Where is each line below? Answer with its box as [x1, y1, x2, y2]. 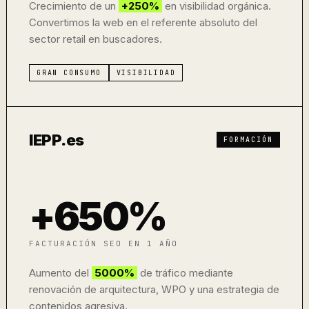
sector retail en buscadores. [29, 32, 162, 46]
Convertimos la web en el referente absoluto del [29, 16, 257, 29]
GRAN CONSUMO [37, 68, 101, 77]
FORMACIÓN [223, 135, 273, 144]
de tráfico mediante [137, 266, 233, 279]
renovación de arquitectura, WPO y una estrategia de [29, 283, 279, 296]
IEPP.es [29, 131, 84, 149]
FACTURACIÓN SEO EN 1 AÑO [29, 239, 178, 248]
